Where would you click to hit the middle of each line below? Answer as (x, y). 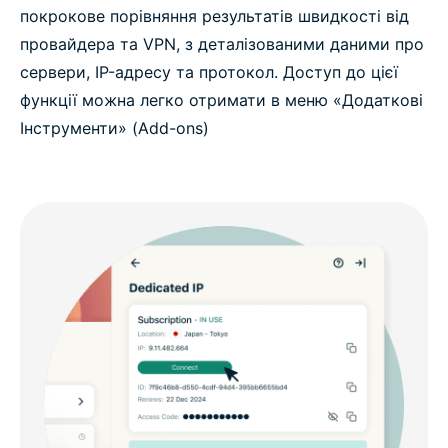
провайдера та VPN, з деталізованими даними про (222, 44)
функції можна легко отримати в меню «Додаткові (221, 100)
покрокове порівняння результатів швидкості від (214, 16)
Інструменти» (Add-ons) (114, 128)
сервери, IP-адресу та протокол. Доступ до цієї (209, 72)
